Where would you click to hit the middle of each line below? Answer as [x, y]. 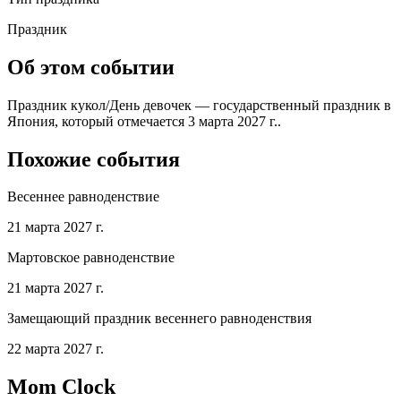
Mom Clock [61, 387]
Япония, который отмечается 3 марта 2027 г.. [144, 121]
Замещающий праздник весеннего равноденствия [159, 319]
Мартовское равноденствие [91, 258]
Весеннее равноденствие [83, 197]
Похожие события [94, 159]
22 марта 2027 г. [55, 349]
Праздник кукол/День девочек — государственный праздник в [199, 105]
